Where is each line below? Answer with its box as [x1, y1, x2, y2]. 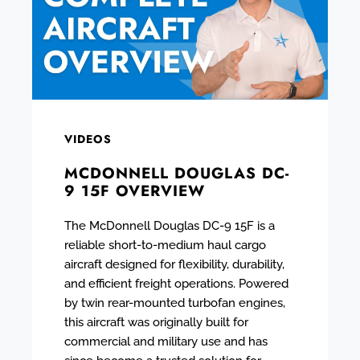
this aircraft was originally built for [64, 314, 248, 329]
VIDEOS [64, 130, 112, 147]
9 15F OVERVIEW [64, 179, 205, 202]
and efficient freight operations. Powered [64, 276, 288, 291]
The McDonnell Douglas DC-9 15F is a [64, 218, 275, 233]
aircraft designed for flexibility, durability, [64, 256, 284, 272]
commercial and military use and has [64, 333, 268, 349]
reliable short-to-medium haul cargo [64, 237, 266, 252]
